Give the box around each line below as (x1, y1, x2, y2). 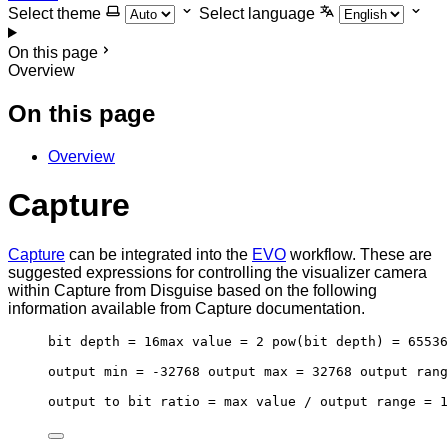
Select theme (8, 5, 101, 22)
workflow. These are (286, 245, 432, 263)
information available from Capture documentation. (8, 299, 365, 317)
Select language (199, 5, 315, 22)
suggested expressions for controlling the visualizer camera (8, 263, 427, 281)
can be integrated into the (65, 245, 252, 263)
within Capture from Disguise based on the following (8, 281, 377, 299)
